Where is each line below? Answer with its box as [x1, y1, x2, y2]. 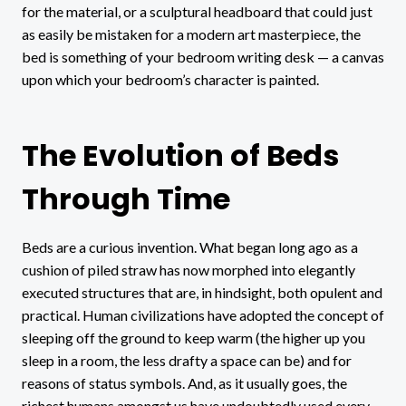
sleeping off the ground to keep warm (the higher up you [22, 328, 365, 346]
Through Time [22, 178, 230, 219]
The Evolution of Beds [22, 134, 339, 176]
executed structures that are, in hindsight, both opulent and [22, 283, 382, 301]
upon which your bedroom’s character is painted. [22, 70, 319, 88]
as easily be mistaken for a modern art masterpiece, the [22, 24, 361, 43]
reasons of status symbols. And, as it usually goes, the [22, 373, 347, 391]
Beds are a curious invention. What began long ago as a [22, 237, 358, 256]
